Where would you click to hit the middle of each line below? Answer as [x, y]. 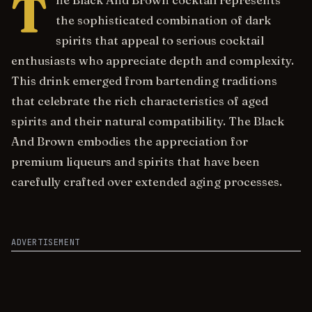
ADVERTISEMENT [46, 242]
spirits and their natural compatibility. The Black [148, 121]
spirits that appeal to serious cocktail [160, 40]
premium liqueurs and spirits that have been [135, 162]
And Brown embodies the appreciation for [130, 141]
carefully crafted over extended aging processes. [147, 182]
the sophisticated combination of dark [163, 20]
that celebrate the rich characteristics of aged [140, 101]
